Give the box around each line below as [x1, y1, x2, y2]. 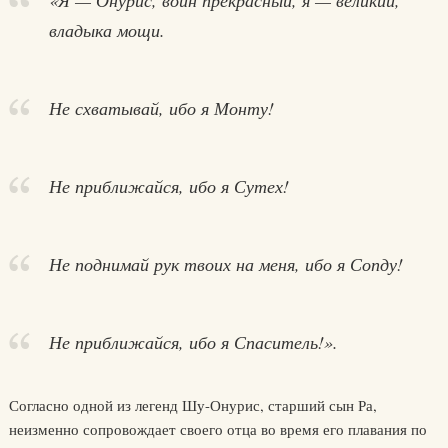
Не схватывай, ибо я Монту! [48, 96, 274, 120]
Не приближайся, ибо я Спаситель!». [48, 330, 338, 354]
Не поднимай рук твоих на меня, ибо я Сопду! [48, 252, 403, 276]
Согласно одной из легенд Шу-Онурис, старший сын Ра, [8, 395, 377, 415]
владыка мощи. [48, 18, 165, 42]
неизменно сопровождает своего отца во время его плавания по [8, 419, 427, 439]
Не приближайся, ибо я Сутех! [48, 174, 289, 198]
